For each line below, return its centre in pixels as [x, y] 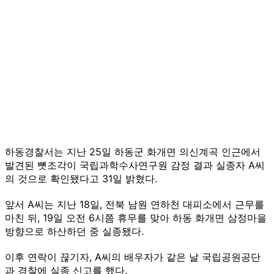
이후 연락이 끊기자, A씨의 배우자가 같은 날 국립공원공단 [133, 257]
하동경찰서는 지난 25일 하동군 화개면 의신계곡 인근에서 [133, 151]
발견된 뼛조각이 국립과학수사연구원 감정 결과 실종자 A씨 [135, 165]
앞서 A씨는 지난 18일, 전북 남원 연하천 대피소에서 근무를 [135, 204]
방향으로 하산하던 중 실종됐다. [74, 231]
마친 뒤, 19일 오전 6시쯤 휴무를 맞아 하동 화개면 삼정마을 [136, 217]
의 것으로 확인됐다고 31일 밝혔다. [81, 178]
